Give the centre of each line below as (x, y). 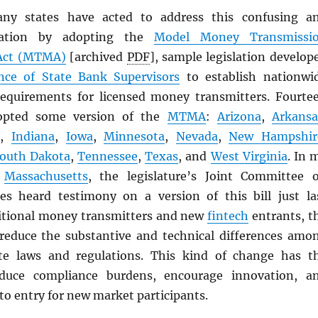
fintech (228, 216)
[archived (96, 57)
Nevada (197, 136)
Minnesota (135, 136)
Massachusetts (46, 176)
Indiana (33, 136)
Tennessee (108, 156)
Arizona (239, 116)
